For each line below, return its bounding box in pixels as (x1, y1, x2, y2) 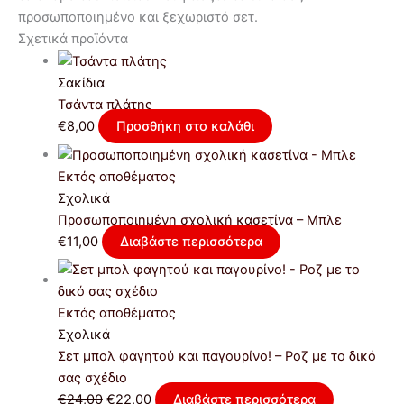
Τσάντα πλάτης (57, 96, 152, 113)
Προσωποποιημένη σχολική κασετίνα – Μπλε (57, 211, 342, 228)
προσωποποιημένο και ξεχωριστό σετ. (18, 8, 258, 25)
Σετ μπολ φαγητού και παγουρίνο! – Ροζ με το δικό (57, 348, 376, 365)
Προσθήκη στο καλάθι (115, 117, 254, 134)
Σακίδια (57, 74, 105, 91)
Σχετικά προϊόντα (18, 30, 128, 47)
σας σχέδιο (57, 370, 127, 387)
